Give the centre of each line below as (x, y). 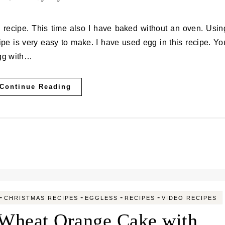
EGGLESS (101, 198)
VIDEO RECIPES (189, 198)
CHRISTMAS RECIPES (41, 198)
